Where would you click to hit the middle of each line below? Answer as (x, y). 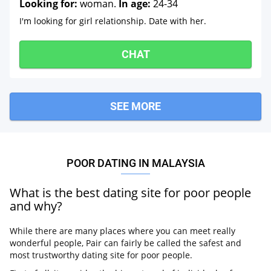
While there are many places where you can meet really (122, 231)
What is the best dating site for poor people (130, 193)
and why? (36, 206)
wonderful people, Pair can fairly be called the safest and (126, 243)
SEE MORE (135, 106)
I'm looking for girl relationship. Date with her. (113, 21)
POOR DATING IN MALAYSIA (135, 163)
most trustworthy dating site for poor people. (101, 255)
